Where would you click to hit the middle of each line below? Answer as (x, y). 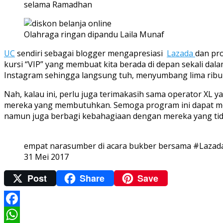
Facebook (22, 214)
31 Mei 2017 (46, 157)
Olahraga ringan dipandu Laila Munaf (94, 35)
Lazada (181, 54)
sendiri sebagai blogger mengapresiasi (91, 54)
